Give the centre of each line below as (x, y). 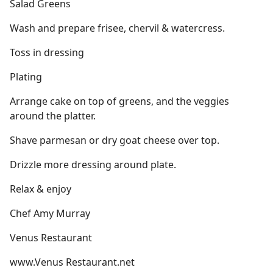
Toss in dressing (47, 52)
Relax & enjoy (41, 189)
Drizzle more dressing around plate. (93, 165)
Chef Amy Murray (50, 213)
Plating (26, 77)
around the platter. (53, 116)
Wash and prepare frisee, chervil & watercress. (117, 28)
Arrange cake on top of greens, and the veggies (119, 101)
